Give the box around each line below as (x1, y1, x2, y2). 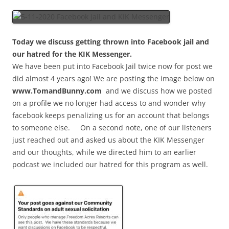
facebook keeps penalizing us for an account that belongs (12, 110, 210, 120)
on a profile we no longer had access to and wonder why (12, 98, 205, 108)
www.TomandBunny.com (12, 85, 102, 96)
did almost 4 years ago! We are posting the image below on (12, 73, 215, 83)
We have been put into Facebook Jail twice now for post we (12, 61, 213, 71)
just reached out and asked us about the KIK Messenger (12, 134, 204, 145)
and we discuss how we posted (102, 85, 212, 96)
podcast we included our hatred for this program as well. (12, 159, 208, 169)
